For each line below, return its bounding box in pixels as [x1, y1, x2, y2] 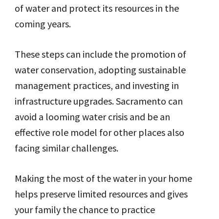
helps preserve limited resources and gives [15, 188, 188, 200]
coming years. [15, 18, 71, 30]
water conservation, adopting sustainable [15, 64, 186, 76]
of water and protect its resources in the [15, 2, 179, 15]
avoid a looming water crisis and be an [15, 110, 170, 123]
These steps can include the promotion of [15, 48, 186, 61]
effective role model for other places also [15, 126, 184, 139]
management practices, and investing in [15, 79, 179, 92]
